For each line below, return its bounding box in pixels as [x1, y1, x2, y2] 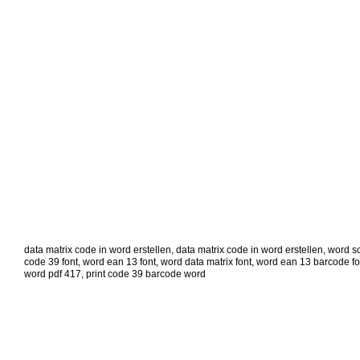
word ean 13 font [83, 256, 156, 268]
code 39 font [24, 256, 78, 268]
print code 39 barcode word [86, 268, 206, 280]
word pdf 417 [24, 268, 81, 280]
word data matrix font [161, 256, 252, 268]
